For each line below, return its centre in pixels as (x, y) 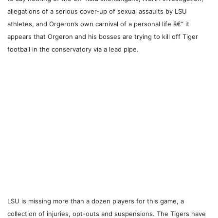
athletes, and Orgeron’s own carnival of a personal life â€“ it (98, 24)
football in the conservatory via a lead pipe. (73, 49)
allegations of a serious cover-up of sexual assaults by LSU (97, 11)
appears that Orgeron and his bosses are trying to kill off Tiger (103, 37)
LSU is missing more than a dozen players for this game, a (96, 201)
